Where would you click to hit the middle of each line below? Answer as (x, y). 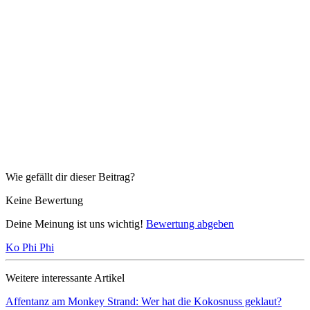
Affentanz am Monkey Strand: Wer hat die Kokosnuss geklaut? (144, 301)
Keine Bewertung (44, 200)
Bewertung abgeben (190, 224)
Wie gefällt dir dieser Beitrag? (70, 176)
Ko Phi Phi (30, 247)
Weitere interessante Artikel (65, 277)
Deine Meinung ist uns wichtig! (76, 224)
